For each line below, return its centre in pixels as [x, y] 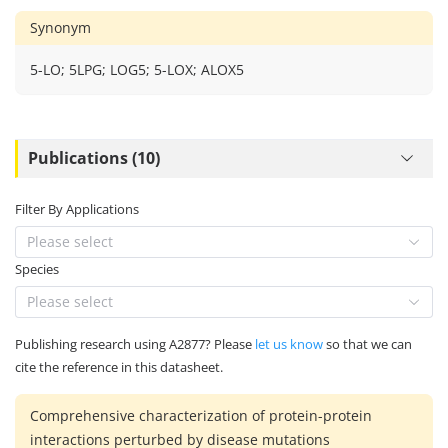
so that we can [367, 343]
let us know [289, 343]
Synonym [60, 27]
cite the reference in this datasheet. [119, 366]
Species [37, 268]
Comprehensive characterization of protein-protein [201, 415]
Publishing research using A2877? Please [135, 343]
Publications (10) [94, 158]
